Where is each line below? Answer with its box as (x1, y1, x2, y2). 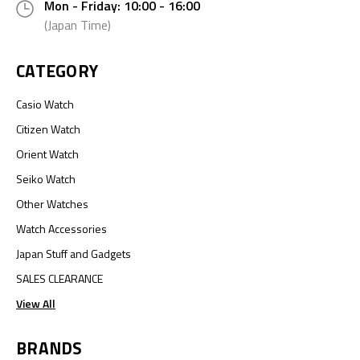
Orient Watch (16, 145, 79, 162)
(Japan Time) (44, 14, 111, 35)
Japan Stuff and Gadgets (16, 244, 131, 262)
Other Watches (16, 194, 88, 212)
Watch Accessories (16, 219, 107, 237)
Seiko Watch (16, 170, 76, 187)
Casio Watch (16, 95, 74, 112)
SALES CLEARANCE (16, 269, 103, 287)
